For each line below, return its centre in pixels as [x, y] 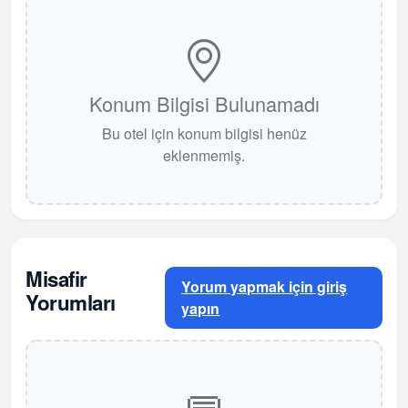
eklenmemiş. [204, 156]
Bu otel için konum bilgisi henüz [204, 134]
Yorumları [71, 303]
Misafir [56, 279]
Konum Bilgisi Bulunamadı [204, 104]
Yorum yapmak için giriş [265, 287]
